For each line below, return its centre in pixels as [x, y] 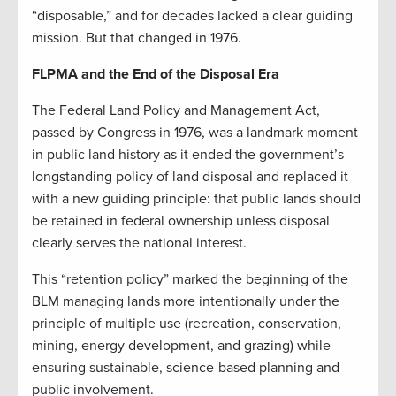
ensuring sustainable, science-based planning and [186, 367]
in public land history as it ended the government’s [188, 154]
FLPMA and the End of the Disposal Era [156, 74]
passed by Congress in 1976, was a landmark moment [195, 132]
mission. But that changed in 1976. [137, 38]
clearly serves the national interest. [139, 243]
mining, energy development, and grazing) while [181, 345]
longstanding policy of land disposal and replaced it [190, 176]
